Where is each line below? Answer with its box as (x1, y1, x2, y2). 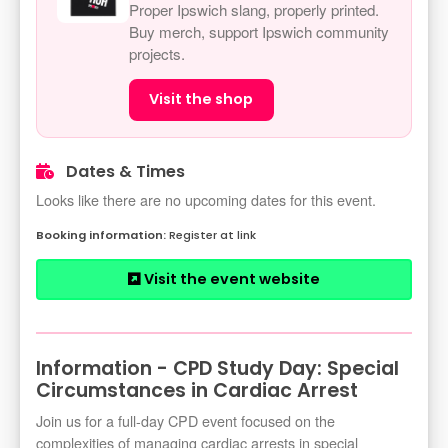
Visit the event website (141, 269, 320, 290)
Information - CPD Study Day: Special (36, 355, 399, 383)
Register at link (169, 227, 256, 244)
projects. (129, 43, 185, 64)
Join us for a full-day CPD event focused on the (36, 410, 335, 432)
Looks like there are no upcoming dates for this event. (36, 189, 376, 211)
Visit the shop (149, 89, 254, 110)
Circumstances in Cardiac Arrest (36, 377, 358, 405)
